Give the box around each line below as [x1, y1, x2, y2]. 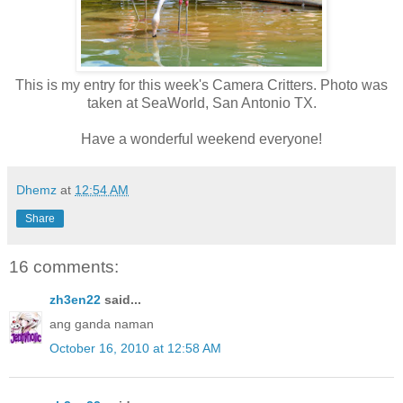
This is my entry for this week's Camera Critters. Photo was [15, 77, 388, 94]
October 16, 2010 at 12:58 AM [49, 341, 221, 356]
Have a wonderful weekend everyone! [81, 131, 322, 148]
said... [101, 291, 141, 307]
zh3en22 [49, 291, 101, 307]
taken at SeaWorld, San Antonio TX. [86, 95, 317, 112]
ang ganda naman [49, 316, 154, 331]
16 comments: [9, 257, 119, 277]
